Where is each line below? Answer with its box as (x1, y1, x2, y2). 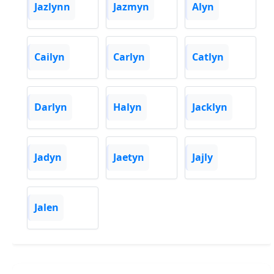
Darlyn (34, 100, 67, 114)
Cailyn (34, 50, 65, 64)
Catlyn (192, 50, 224, 64)
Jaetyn (113, 150, 144, 165)
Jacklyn (192, 100, 228, 114)
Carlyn (113, 50, 145, 64)
